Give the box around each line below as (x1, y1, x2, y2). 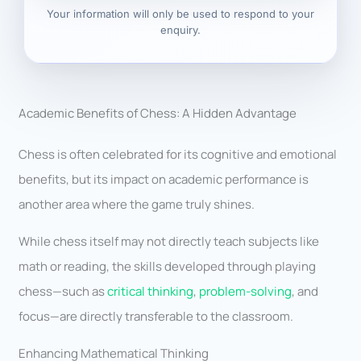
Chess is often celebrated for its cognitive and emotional (19, 146, 338, 164)
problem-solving (199, 283, 293, 301)
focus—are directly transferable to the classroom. (19, 308, 294, 326)
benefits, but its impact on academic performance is (19, 171, 309, 189)
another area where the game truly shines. (19, 196, 255, 214)
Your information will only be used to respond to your (47, 7, 314, 21)
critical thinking (107, 283, 194, 301)
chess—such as (19, 283, 108, 301)
